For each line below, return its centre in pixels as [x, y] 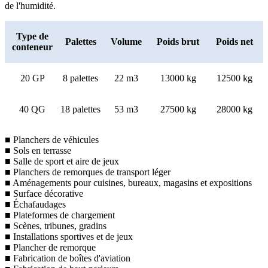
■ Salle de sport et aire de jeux [62, 161]
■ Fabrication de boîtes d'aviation [68, 258]
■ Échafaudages [35, 204]
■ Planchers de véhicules [52, 139]
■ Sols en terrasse [38, 150]
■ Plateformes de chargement [60, 215]
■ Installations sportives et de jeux [69, 236]
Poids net [234, 41]
